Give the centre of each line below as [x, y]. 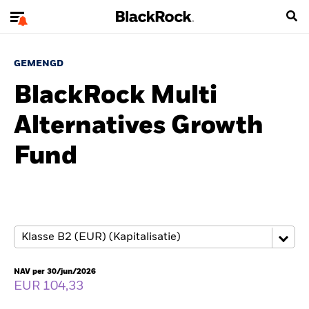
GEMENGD [39, 64]
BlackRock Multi [116, 96]
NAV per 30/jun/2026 [55, 271]
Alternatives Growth [139, 126]
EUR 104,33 [50, 286]
